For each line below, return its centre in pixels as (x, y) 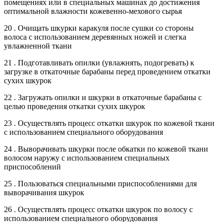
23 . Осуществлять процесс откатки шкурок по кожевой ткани (109, 123)
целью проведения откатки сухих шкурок (75, 106)
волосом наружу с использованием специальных (87, 158)
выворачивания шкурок (44, 192)
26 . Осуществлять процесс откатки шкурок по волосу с (98, 209)
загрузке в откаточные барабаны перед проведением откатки (107, 71)
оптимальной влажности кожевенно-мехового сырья (93, 11)
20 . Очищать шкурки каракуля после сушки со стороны (99, 28)
